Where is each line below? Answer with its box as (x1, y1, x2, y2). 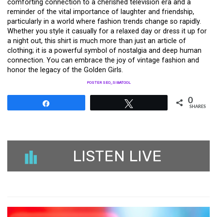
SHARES (189, 104, 206, 109)
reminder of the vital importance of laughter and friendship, (7, 7, 194, 16)
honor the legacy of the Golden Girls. (7, 65, 123, 74)
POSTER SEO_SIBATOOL (86, 80, 131, 85)
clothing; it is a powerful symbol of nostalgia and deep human (7, 46, 201, 55)
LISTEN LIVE (72, 146, 162, 165)
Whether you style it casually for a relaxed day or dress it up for (7, 27, 207, 35)
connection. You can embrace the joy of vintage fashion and (7, 56, 199, 64)
